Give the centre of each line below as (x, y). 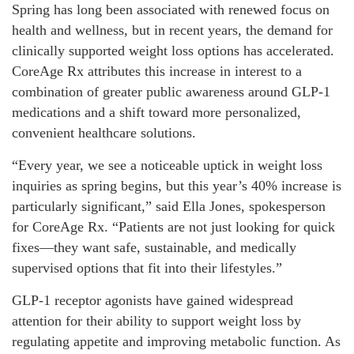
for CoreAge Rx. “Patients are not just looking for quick (173, 227)
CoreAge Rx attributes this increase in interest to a (157, 72)
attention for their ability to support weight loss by (156, 321)
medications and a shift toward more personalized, (156, 113)
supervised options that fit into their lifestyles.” (147, 268)
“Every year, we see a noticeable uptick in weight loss (167, 166)
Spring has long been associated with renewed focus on (171, 10)
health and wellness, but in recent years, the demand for (172, 30)
